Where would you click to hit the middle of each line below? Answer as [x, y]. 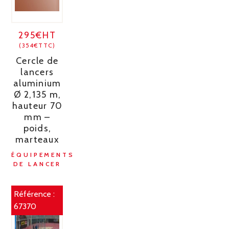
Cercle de [37, 61]
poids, [37, 129]
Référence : [35, 194]
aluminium [37, 84]
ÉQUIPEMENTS [43, 155]
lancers [37, 72]
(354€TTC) [37, 45]
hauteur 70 [37, 106]
